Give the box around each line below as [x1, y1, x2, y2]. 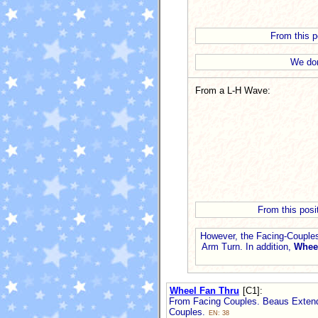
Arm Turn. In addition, [202, 241, 294, 252]
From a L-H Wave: [195, 84, 270, 96]
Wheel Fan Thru [170, 285, 239, 297]
